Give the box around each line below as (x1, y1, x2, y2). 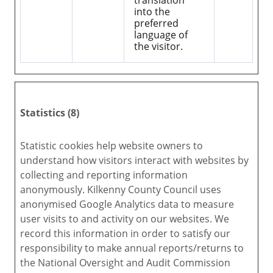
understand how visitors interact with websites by (20, 154, 249, 168)
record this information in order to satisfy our (20, 227, 230, 241)
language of (134, 28, 188, 42)
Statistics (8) (20, 106, 79, 120)
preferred (134, 16, 179, 30)
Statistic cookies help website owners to (20, 139, 203, 153)
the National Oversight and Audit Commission (20, 256, 230, 270)
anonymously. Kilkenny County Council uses (20, 183, 221, 197)
